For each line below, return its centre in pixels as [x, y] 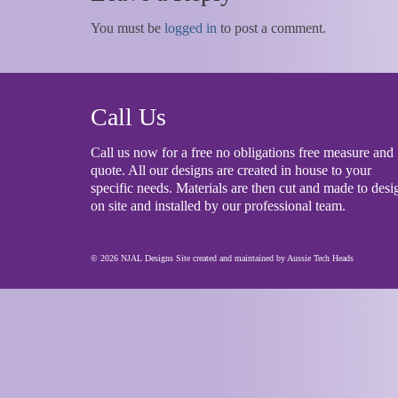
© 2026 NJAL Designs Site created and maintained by [189, 258]
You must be [127, 28]
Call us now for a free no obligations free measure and [242, 152]
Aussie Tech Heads [320, 258]
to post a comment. [271, 28]
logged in [191, 28]
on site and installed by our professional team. [218, 206]
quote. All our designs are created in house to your [231, 170]
